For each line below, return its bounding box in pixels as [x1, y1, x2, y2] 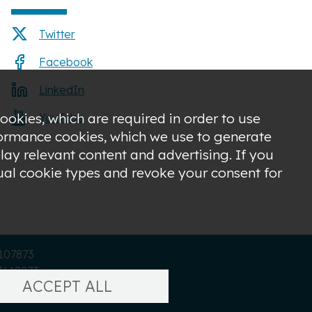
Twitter [39, 26, 75, 41]
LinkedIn [39, 82, 84, 97]
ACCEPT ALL [22, 276, 112, 295]
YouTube [39, 110, 84, 125]
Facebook [39, 54, 93, 69]
